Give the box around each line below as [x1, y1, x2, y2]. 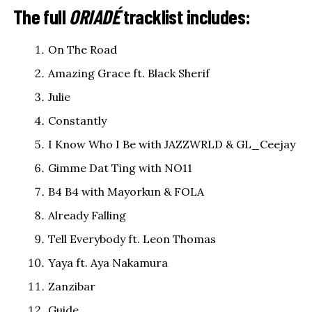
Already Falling [47, 208, 126, 223]
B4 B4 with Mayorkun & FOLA [47, 185, 204, 199]
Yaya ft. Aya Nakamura [47, 256, 168, 270]
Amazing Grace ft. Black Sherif [47, 66, 210, 81]
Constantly [47, 114, 107, 128]
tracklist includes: [120, 4, 251, 29]
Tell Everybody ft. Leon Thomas [47, 232, 216, 247]
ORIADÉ [69, 4, 120, 29]
